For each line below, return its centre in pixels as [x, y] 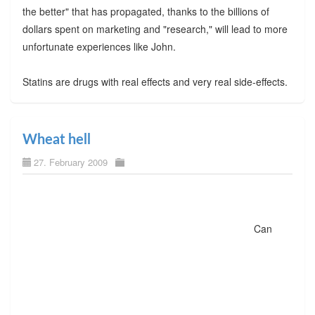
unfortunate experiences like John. [99, 46]
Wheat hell [56, 140]
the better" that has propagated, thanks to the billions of [146, 11]
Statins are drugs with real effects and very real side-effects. [155, 81]
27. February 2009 [70, 162]
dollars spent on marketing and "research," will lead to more [155, 28]
